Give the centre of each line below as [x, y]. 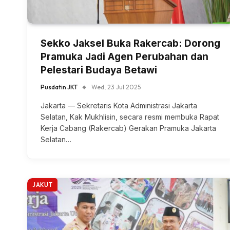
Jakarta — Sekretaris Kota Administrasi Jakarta [119, 105]
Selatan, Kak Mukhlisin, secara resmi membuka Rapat [130, 117]
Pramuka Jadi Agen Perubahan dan [124, 56]
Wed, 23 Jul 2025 [116, 87]
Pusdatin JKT [59, 87]
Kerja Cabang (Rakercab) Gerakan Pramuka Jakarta [128, 128]
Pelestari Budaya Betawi [99, 70]
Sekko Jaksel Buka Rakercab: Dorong [130, 43]
